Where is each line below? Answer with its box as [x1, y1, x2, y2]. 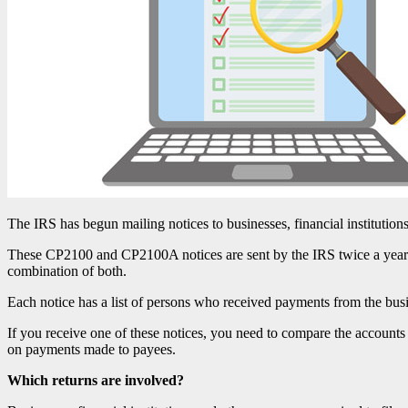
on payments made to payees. [7, 341, 176, 357]
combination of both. [7, 262, 127, 279]
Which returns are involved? [7, 372, 184, 388]
